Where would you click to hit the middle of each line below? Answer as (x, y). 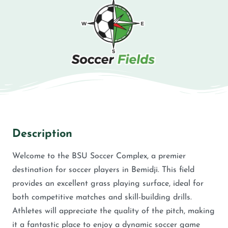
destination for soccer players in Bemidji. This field (103, 170)
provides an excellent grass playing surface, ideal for (108, 184)
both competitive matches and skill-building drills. (102, 198)
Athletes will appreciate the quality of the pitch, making (113, 211)
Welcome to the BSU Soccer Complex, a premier (99, 156)
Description (42, 134)
